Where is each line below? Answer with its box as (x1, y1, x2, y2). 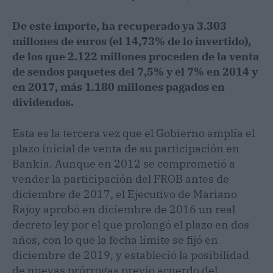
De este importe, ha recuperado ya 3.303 (12, 18, 227, 33)
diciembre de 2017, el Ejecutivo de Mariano (12, 186, 237, 201)
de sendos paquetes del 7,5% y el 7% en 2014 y (12, 64, 258, 79)
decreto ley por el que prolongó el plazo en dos (12, 217, 249, 232)
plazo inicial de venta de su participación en (12, 141, 239, 155)
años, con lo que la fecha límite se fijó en (12, 232, 218, 247)
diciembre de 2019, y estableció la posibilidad (12, 247, 249, 262)
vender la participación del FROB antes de (12, 171, 229, 186)
